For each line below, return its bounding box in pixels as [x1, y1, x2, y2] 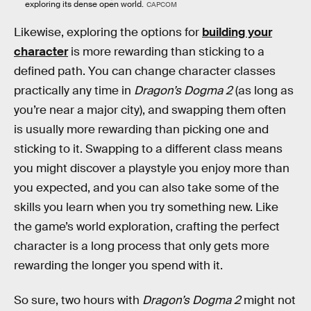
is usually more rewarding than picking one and [14, 122, 269, 137]
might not [241, 292, 296, 308]
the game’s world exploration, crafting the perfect [14, 219, 280, 235]
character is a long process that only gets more [14, 239, 269, 254]
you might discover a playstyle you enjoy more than [14, 161, 289, 176]
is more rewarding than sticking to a [68, 44, 264, 60]
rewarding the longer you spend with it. [14, 258, 223, 274]
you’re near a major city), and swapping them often [14, 103, 286, 118]
